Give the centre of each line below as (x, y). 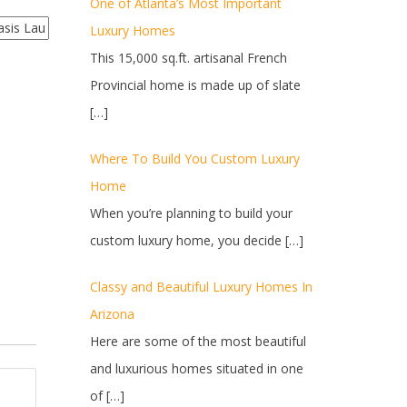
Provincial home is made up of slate (195, 85)
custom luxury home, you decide (187, 240)
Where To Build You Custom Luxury (194, 159)
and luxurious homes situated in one (196, 368)
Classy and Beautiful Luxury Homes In (201, 287)
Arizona (112, 314)
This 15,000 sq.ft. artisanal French (188, 58)
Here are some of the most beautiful (198, 341)
